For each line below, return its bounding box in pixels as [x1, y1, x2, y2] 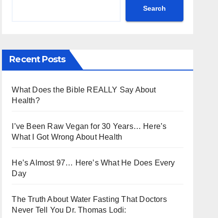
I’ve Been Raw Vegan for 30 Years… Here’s [12, 122, 167, 130]
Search [143, 4, 166, 12]
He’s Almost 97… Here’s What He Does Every [12, 159, 175, 167]
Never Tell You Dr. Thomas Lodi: [12, 206, 127, 214]
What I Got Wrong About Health [12, 133, 123, 141]
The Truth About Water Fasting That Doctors [12, 195, 167, 203]
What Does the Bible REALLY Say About [12, 86, 156, 94]
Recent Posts [9, 54, 66, 65]
